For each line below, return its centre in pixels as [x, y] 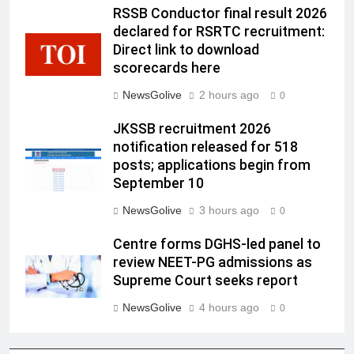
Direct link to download [186, 50]
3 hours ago [229, 211]
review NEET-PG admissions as [213, 263]
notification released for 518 [205, 147]
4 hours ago [229, 308]
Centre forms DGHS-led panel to [217, 245]
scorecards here [167, 68]
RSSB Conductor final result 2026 [220, 14]
